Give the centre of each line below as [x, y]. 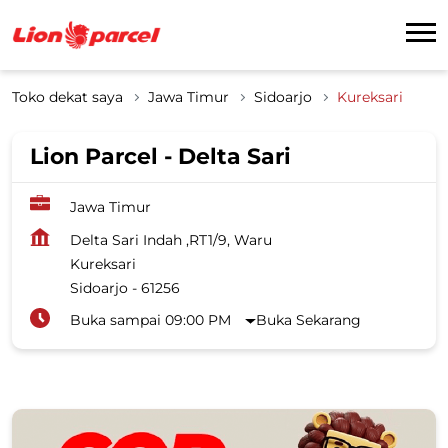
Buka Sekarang [309, 319]
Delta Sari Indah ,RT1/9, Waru [171, 239]
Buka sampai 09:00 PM [150, 319]
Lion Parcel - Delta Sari [160, 156]
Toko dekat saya [67, 96]
